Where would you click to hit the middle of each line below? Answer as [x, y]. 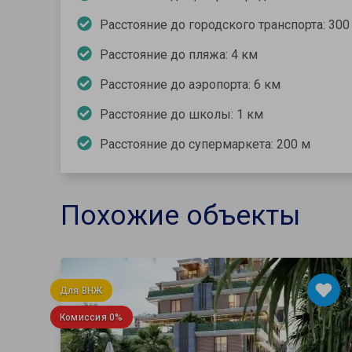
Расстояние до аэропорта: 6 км [190, 85]
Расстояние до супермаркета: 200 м [205, 145]
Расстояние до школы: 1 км [181, 115]
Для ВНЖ [81, 290]
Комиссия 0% [92, 317]
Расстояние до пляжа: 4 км [179, 55]
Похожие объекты [180, 216]
